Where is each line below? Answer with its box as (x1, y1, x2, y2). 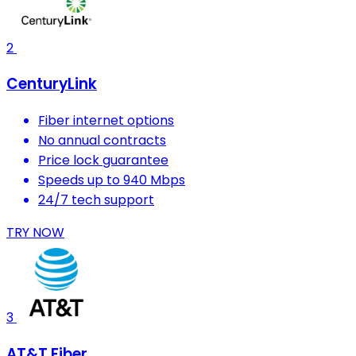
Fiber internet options (38, 111, 174, 130)
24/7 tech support (38, 191, 154, 210)
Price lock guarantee (38, 151, 168, 170)
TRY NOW (6, 223, 64, 242)
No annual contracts (38, 131, 166, 150)
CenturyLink (6, 73, 97, 95)
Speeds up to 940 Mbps (38, 171, 185, 190)
